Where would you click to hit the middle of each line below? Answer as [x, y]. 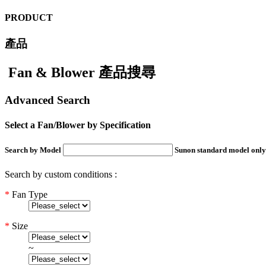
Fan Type [28, 194]
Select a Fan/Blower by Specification [78, 125]
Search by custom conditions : [61, 174]
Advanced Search [47, 100]
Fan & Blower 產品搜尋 [82, 73]
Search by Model [34, 150]
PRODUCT [29, 18]
